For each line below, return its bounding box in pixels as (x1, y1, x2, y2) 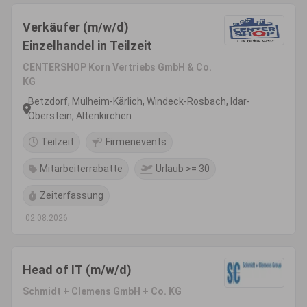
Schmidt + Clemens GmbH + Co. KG (23, 286, 182, 297)
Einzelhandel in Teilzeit (23, 38, 152, 53)
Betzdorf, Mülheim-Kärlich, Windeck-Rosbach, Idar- (28, 96, 250, 107)
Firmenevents (106, 136, 167, 147)
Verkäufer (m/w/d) (23, 20, 129, 34)
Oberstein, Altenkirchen (28, 110, 132, 121)
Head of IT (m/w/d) (23, 262, 132, 277)
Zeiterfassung (40, 190, 103, 201)
